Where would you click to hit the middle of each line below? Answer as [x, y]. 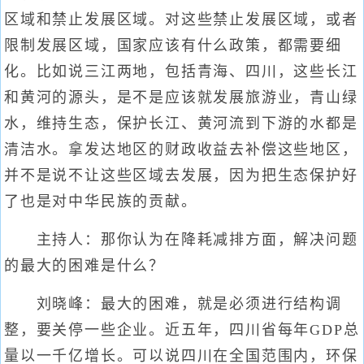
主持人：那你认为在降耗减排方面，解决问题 [181, 240]
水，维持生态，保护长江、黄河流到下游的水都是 [181, 123]
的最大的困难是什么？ [85, 266]
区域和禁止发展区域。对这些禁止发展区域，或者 [181, 19]
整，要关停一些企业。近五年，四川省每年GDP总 [182, 330]
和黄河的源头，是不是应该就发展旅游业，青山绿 [181, 97]
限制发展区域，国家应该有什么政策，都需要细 [173, 45]
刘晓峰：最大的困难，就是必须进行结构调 [173, 304]
